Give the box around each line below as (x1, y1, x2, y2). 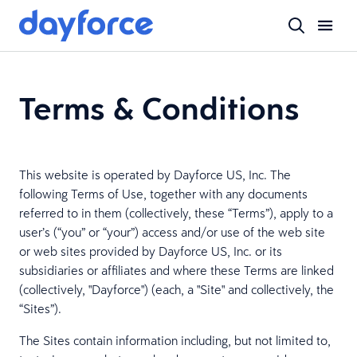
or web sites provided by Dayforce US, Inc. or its (19, 243, 282, 259)
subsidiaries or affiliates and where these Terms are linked (19, 262, 334, 278)
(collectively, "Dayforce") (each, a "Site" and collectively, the (19, 281, 334, 297)
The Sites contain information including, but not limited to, (19, 332, 331, 348)
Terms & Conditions (19, 87, 300, 129)
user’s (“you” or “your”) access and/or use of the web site (19, 224, 325, 240)
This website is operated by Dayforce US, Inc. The (19, 167, 291, 182)
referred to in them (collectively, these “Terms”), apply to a (19, 205, 333, 221)
